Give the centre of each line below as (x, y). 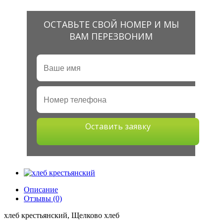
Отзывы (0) (43, 198)
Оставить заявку (118, 126)
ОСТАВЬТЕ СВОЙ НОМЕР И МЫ (111, 24)
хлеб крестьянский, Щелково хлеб (62, 215)
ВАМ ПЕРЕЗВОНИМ (111, 36)
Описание (41, 190)
